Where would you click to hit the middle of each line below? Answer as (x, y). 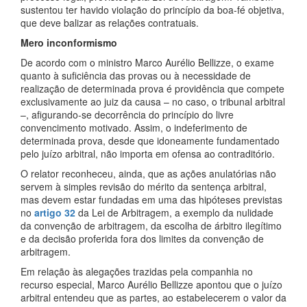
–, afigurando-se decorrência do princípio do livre (127, 114)
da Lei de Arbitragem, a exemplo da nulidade (174, 212)
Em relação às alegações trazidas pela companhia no (137, 271)
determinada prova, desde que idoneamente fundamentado (150, 140)
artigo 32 (55, 212)
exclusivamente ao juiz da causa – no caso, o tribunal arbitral (153, 101)
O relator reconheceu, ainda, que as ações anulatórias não (148, 173)
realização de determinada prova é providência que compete (152, 88)
